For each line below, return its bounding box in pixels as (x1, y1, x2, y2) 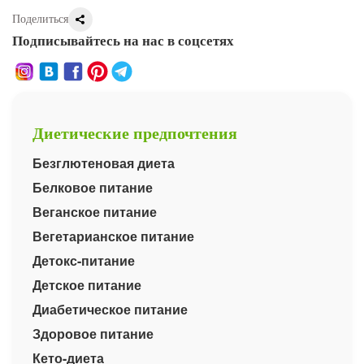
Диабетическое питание (32, 300, 188, 318)
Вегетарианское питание (32, 227, 194, 245)
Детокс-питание (32, 251, 135, 270)
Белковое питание (32, 178, 153, 197)
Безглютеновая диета (32, 154, 175, 172)
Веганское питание (32, 202, 157, 221)
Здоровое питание (32, 324, 154, 343)
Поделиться (12, 13, 68, 25)
